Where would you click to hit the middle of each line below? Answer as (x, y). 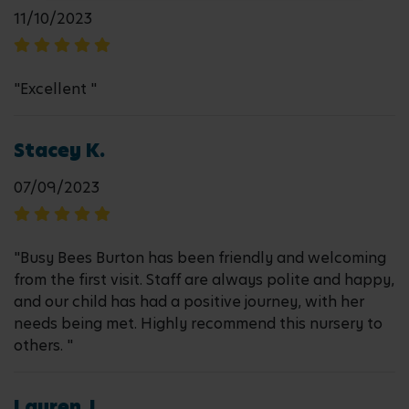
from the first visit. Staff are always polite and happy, (204, 280)
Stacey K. (59, 151)
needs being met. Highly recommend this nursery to (198, 324)
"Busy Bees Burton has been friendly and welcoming (200, 258)
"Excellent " (55, 89)
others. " (43, 346)
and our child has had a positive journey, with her (189, 302)
